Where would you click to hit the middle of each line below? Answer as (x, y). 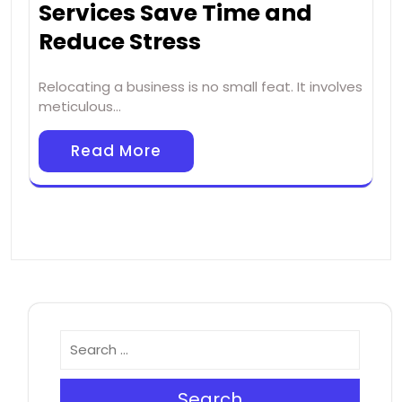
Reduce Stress (120, 42)
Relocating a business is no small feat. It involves (201, 87)
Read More (116, 151)
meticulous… (80, 107)
